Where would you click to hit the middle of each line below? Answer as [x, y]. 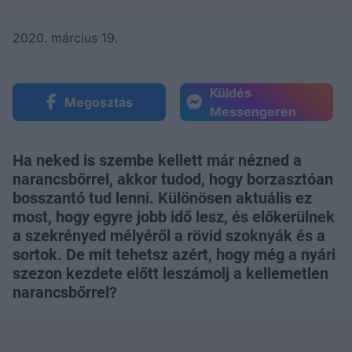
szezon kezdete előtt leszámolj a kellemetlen [170, 274]
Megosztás [98, 103]
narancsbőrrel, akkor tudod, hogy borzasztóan [173, 180]
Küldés [231, 93]
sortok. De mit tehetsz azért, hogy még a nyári [174, 255]
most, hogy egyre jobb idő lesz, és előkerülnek [174, 217]
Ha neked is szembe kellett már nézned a [157, 161]
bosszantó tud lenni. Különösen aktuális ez [162, 198]
